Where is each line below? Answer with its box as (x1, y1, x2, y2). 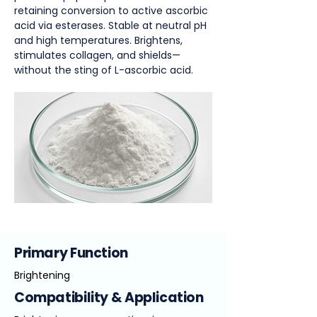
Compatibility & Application (14, 288, 204, 307)
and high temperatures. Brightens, (14, 33, 183, 47)
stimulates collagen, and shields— (14, 48, 180, 62)
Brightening (14, 268, 70, 282)
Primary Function (14, 243, 128, 263)
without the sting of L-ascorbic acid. (14, 63, 193, 77)
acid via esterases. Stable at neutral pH (14, 18, 207, 33)
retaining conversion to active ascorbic (14, 4, 208, 18)
